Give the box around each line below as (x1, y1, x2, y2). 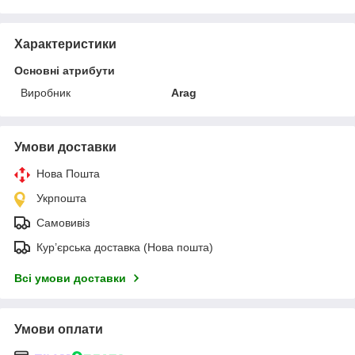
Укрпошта (36, 191, 86, 204)
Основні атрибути (14, 63, 115, 77)
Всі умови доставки (14, 271, 126, 284)
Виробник (21, 86, 71, 99)
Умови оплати (14, 322, 103, 336)
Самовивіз (36, 216, 90, 229)
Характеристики (14, 36, 116, 51)
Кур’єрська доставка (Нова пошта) (36, 240, 213, 254)
